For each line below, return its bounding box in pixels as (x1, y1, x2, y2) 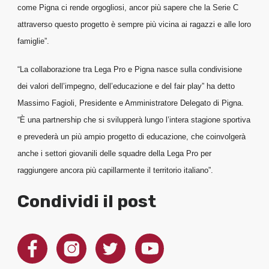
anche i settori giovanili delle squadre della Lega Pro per (17, 149, 211, 159)
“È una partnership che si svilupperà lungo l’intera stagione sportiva (17, 115, 250, 125)
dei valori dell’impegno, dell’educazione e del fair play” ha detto (17, 82, 235, 91)
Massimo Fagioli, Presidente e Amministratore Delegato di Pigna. (17, 98, 244, 108)
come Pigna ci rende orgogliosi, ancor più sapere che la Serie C (17, 3, 238, 13)
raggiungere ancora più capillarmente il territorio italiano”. (17, 166, 213, 175)
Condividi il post (17, 190, 156, 211)
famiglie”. (17, 37, 49, 46)
